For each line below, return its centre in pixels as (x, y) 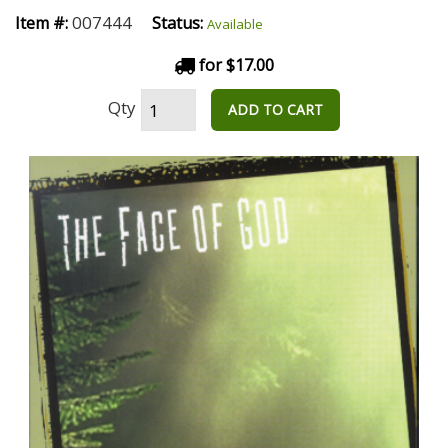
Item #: (41, 23)
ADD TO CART (275, 109)
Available (235, 24)
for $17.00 (234, 65)
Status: (177, 23)
